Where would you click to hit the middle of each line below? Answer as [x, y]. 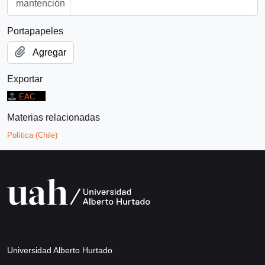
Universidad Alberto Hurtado [60, 250]
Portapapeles [35, 31]
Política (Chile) [32, 135]
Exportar [25, 79]
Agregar [49, 52]
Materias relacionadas [54, 117]
